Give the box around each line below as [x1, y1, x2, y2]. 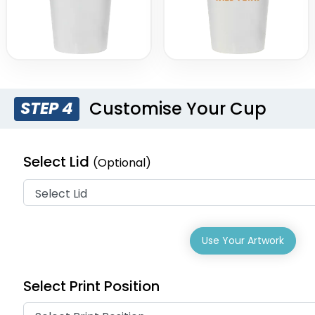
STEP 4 [20, 97, 74, 120]
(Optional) [93, 155, 151, 172]
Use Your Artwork [201, 233, 284, 248]
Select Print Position [23, 276, 160, 297]
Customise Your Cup [85, 96, 267, 120]
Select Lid [23, 152, 93, 172]
